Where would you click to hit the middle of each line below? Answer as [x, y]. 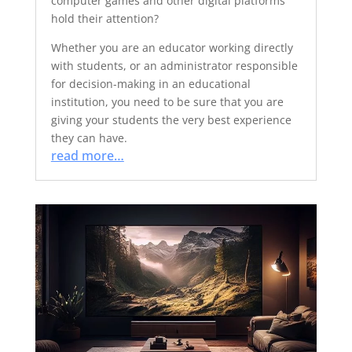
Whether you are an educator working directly [172, 48]
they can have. [89, 138]
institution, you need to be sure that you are [167, 102]
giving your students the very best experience [171, 120]
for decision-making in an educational [150, 84]
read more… [87, 156]
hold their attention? [104, 18]
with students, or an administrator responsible [174, 66]
